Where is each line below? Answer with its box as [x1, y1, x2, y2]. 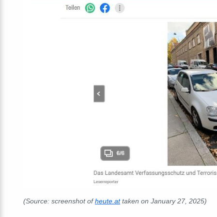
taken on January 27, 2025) [120, 197, 207, 205]
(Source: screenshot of [23, 197, 95, 205]
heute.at [95, 197, 120, 205]
